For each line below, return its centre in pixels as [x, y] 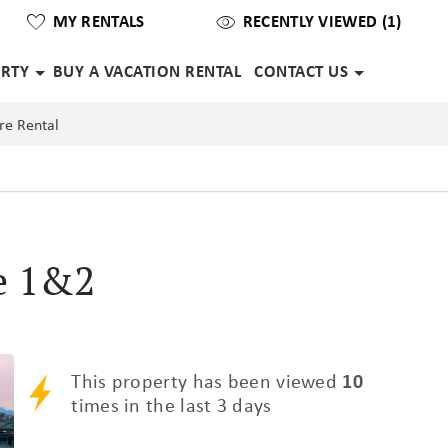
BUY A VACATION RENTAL [147, 71]
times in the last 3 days [171, 405]
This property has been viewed [207, 381]
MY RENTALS [98, 20]
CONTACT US [301, 71]
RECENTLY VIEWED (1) [322, 20]
